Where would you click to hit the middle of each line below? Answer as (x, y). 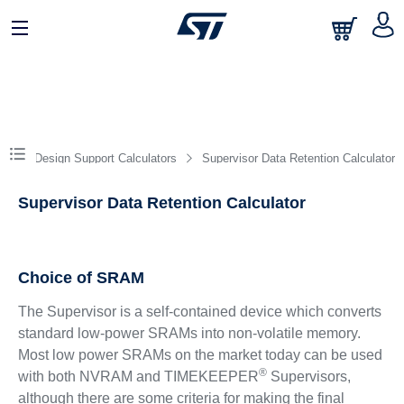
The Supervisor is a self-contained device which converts (199, 312)
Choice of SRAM (81, 278)
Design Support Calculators (105, 158)
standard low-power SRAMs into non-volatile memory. (189, 333)
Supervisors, (308, 376)
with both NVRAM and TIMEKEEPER (138, 376)
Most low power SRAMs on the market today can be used (200, 355)
